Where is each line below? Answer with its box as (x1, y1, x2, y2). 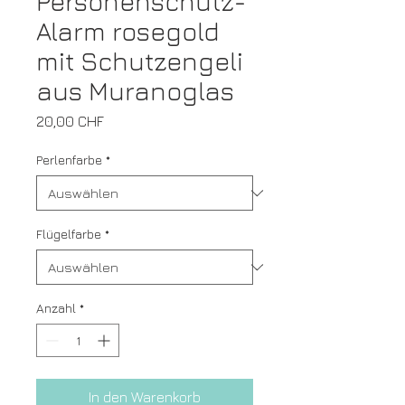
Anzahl (36, 300, 76, 316)
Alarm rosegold (36, 16, 220, 47)
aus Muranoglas (36, 76, 234, 107)
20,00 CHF (36, 113, 104, 130)
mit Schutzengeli (36, 46, 243, 77)
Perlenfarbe (36, 152, 102, 168)
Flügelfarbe (36, 226, 101, 242)
